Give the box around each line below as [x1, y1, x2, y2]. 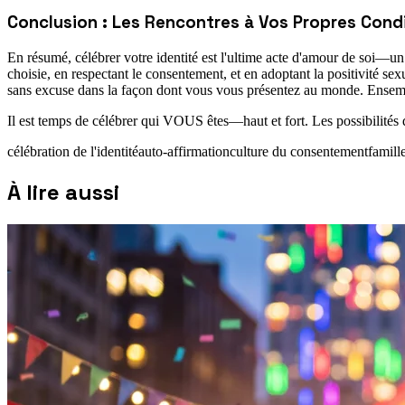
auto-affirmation [138, 143, 230, 159]
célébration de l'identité [7, 143, 138, 159]
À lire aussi [7, 177, 119, 206]
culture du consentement [230, 143, 368, 159]
